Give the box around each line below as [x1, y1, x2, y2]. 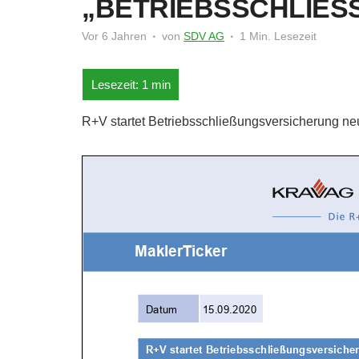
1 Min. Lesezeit [240, 30, 317, 43]
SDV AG [184, 30, 224, 43]
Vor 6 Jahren [82, 30, 147, 43]
